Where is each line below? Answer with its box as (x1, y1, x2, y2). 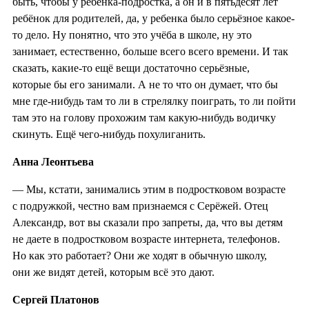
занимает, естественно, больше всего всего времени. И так (12, 45, 288, 57)
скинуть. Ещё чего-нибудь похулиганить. (12, 128, 206, 140)
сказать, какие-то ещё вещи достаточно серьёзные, (12, 61, 250, 74)
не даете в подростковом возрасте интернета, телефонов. (12, 232, 280, 245)
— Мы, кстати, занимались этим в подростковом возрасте (12, 183, 286, 195)
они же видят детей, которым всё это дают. (12, 266, 215, 278)
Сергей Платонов (12, 293, 99, 306)
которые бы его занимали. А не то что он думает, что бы (12, 78, 278, 90)
